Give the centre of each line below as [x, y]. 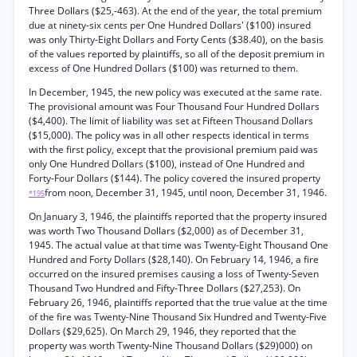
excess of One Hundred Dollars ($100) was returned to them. [163, 68]
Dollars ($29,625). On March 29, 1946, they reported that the [163, 331]
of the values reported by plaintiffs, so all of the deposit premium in [177, 54]
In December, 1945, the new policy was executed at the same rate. [175, 92]
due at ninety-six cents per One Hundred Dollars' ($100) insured [170, 25]
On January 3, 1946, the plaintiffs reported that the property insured [178, 216]
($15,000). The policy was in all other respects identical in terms [169, 135]
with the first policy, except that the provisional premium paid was [173, 149]
